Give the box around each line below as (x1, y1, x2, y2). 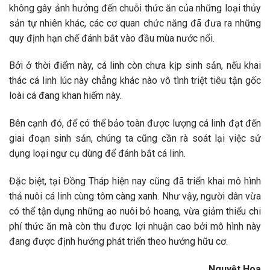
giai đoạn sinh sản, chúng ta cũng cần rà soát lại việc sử (9, 133, 261, 145)
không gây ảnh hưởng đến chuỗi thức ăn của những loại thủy (9, 2, 261, 14)
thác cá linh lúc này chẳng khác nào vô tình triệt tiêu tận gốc (9, 75, 261, 87)
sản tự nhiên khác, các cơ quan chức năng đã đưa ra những (9, 17, 261, 29)
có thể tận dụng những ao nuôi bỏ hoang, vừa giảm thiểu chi (9, 206, 261, 218)
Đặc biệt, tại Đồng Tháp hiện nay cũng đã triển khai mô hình (9, 175, 261, 187)
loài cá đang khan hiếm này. (9, 90, 122, 102)
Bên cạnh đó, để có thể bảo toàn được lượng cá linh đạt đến (9, 118, 261, 130)
